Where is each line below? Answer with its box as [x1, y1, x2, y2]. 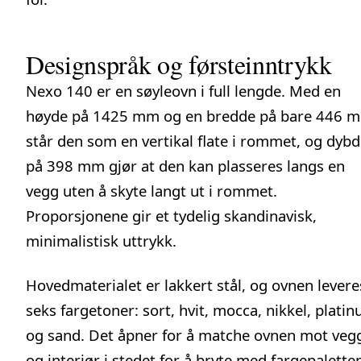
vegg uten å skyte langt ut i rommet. [26, 180, 277, 201]
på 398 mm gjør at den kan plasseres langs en [26, 155, 345, 176]
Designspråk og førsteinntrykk [26, 46, 332, 81]
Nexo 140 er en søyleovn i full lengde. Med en [26, 80, 341, 101]
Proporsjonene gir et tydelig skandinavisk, [26, 205, 317, 226]
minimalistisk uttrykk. [26, 230, 176, 251]
